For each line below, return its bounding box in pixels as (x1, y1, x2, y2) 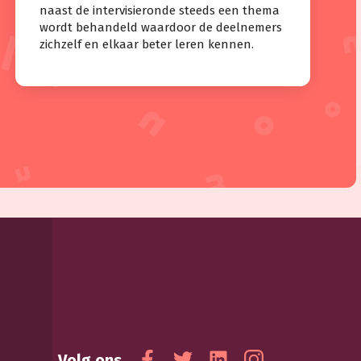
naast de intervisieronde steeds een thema (39, 2, 280, 18)
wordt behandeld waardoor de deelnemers (39, 19, 282, 35)
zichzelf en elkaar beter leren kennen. (39, 36, 254, 52)
